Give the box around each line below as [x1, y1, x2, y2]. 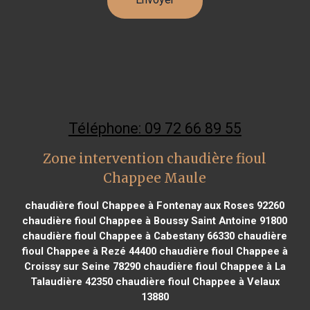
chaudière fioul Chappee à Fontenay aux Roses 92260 [25, 199, 285, 212]
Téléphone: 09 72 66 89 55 [68, 119, 241, 137]
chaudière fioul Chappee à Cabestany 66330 [22, 229, 235, 242]
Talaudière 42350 [30, 275, 113, 288]
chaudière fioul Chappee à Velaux [112, 275, 280, 288]
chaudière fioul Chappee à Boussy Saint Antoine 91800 [22, 214, 288, 227]
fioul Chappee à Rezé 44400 [21, 244, 156, 257]
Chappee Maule [103, 170, 207, 186]
